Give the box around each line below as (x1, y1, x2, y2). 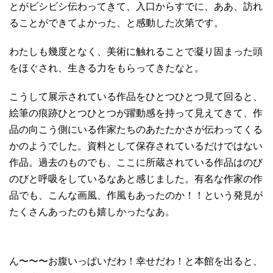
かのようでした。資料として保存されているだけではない (9, 141, 263, 152)
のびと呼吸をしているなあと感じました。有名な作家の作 (9, 174, 263, 185)
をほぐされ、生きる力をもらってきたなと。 (9, 63, 204, 74)
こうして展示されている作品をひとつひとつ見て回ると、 (9, 91, 263, 102)
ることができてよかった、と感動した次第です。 (9, 18, 224, 29)
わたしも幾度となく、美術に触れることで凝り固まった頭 (9, 46, 263, 57)
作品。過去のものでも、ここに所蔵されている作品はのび (9, 157, 263, 168)
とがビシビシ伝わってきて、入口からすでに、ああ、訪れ (9, 1, 263, 12)
